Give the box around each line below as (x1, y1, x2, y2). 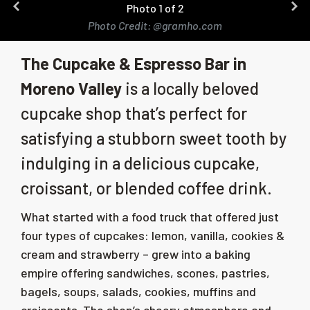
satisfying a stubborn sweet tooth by (21, 128, 286, 148)
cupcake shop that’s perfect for (21, 103, 247, 123)
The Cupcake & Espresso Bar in (21, 53, 246, 73)
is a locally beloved (122, 78, 259, 98)
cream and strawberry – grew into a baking (21, 246, 250, 262)
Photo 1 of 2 (126, 1, 184, 15)
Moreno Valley (21, 78, 122, 98)
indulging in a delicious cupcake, (21, 153, 259, 173)
